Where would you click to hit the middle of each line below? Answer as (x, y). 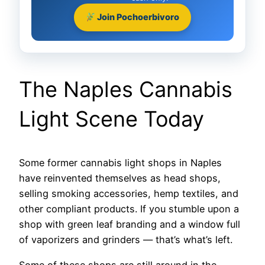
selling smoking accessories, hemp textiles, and (129, 194)
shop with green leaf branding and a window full (130, 224)
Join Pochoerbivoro (138, 17)
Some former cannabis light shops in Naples (120, 163)
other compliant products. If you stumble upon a (129, 209)
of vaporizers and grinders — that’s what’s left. (126, 240)
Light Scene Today (112, 119)
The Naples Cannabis (126, 90)
